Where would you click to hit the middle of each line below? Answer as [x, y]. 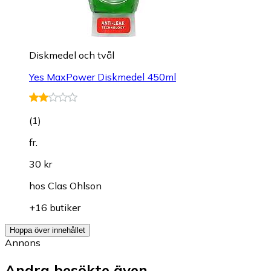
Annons [23, 242]
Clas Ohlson [75, 185]
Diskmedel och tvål [72, 55]
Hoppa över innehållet [47, 230]
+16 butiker [55, 207]
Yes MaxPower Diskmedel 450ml [103, 77]
